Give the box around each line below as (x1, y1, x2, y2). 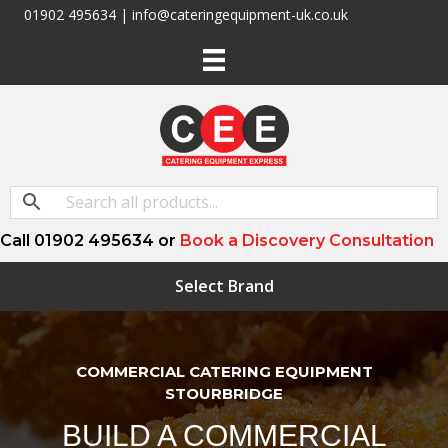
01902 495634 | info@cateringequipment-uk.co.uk (24, 5, 348, 24)
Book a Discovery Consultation (180, 230, 434, 250)
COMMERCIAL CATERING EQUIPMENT (75, 361, 373, 381)
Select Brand (174, 274, 274, 297)
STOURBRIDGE (165, 383, 283, 403)
